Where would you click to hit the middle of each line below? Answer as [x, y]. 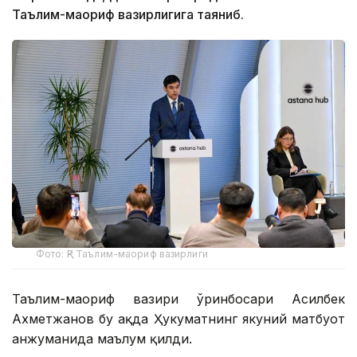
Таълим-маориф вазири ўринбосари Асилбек [178, 299]
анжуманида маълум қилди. [102, 339]
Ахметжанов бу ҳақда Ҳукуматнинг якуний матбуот [178, 319]
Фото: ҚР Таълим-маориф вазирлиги [122, 254]
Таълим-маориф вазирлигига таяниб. [128, 14]
